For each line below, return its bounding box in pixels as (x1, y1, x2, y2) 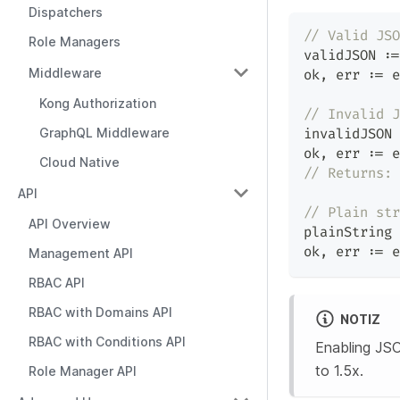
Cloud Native (39, 154, 120, 170)
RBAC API (29, 275, 85, 290)
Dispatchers (29, 4, 103, 20)
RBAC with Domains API (29, 304, 172, 320)
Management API (29, 246, 133, 261)
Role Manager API (29, 363, 137, 379)
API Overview (29, 216, 111, 231)
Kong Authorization (39, 96, 156, 111)
